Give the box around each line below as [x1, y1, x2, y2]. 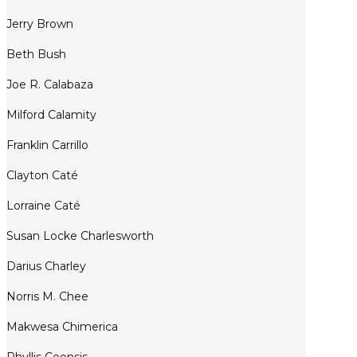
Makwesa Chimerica [6, 320, 118, 335]
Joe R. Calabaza [6, 77, 93, 92]
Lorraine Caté [6, 198, 80, 214]
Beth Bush [6, 47, 66, 62]
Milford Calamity [6, 108, 96, 123]
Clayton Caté [6, 168, 78, 183]
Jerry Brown [6, 17, 73, 32]
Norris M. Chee [6, 289, 88, 304]
